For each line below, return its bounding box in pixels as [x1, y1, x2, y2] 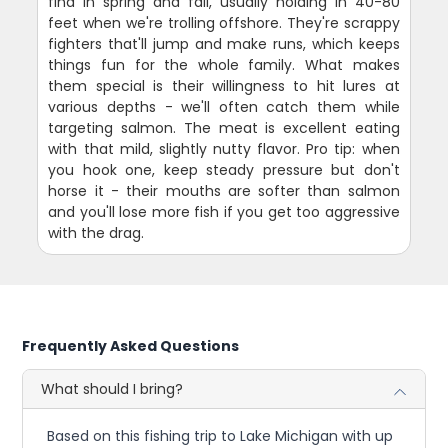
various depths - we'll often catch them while [48, 96, 400, 117]
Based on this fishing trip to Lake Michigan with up [47, 425, 394, 446]
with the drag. [48, 222, 145, 243]
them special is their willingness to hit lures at [48, 75, 400, 96]
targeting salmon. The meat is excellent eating [48, 117, 400, 138]
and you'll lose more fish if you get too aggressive [48, 201, 400, 222]
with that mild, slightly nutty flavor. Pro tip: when [48, 138, 400, 159]
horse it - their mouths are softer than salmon [48, 180, 400, 201]
